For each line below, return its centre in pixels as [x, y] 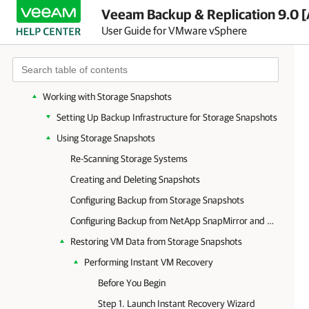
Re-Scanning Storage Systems [129, 159]
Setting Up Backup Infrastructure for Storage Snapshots [167, 117]
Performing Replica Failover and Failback [123, 55]
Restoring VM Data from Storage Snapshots [156, 241]
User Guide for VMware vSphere [174, 30]
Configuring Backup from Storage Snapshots [157, 200]
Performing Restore [81, 34]
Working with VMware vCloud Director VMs [128, 76]
